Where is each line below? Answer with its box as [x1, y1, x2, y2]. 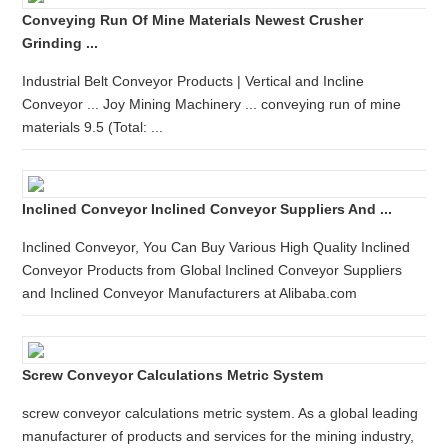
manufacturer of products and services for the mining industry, [22, 428, 415, 444]
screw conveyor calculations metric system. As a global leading [22, 405, 419, 421]
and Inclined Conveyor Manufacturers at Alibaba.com [22, 285, 358, 301]
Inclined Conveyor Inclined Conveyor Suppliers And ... [22, 201, 393, 217]
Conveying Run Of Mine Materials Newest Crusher [22, 12, 364, 28]
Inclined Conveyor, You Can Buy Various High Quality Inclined [22, 239, 411, 255]
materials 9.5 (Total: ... [22, 119, 164, 135]
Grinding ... [22, 35, 99, 51]
